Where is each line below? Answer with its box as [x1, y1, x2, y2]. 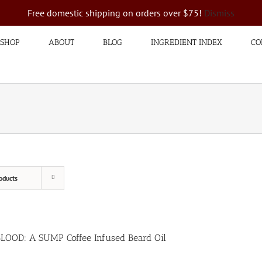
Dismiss [204, 7, 235, 19]
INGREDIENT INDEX [151, 37, 222, 47]
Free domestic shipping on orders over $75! [27, 7, 204, 19]
